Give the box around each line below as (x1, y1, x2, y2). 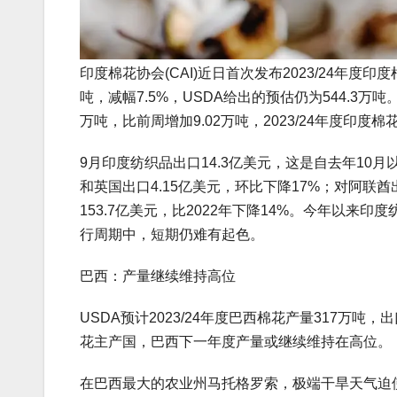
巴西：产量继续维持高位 (80, 269, 236, 284)
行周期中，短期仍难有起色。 (80, 227, 264, 242)
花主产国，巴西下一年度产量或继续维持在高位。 (80, 334, 392, 349)
